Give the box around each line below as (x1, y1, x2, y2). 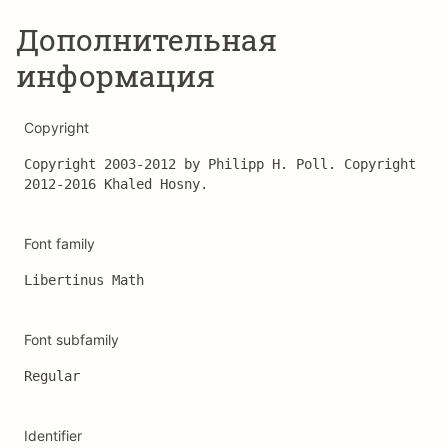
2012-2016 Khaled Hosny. (24, 176, 208, 192)
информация (16, 56, 215, 95)
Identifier (24, 427, 82, 444)
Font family (24, 235, 95, 252)
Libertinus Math (24, 272, 144, 288)
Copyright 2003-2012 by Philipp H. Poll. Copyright (24, 156, 416, 172)
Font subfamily (24, 331, 119, 348)
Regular (24, 368, 80, 384)
